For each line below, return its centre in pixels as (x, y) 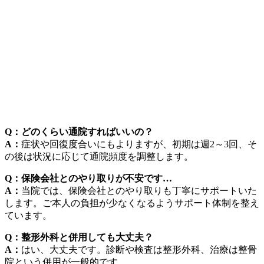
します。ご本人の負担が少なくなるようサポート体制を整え (132, 203)
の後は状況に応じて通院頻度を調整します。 (99, 157)
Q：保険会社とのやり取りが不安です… (88, 179)
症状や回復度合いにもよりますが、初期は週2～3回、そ (139, 144)
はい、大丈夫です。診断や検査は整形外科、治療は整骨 (139, 250)
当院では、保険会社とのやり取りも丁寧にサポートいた (139, 191)
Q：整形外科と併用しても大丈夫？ (79, 237)
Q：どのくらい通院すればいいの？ (79, 132)
